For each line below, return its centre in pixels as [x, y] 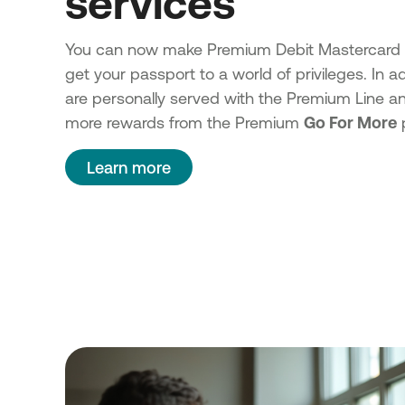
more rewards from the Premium [184, 122]
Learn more [129, 167]
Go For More [350, 122]
